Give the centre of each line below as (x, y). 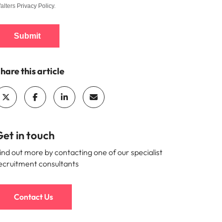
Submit (27, 36)
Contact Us (33, 197)
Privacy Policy (35, 6)
